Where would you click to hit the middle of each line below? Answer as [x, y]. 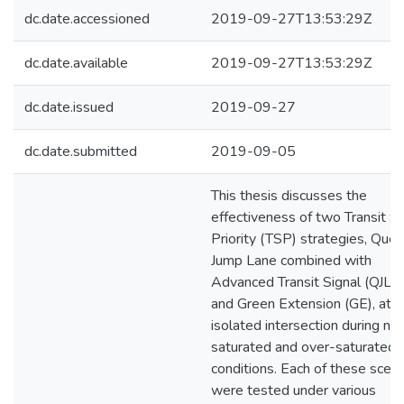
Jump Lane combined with [291, 261]
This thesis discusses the [289, 196]
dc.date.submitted [81, 151]
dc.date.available [76, 63]
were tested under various [294, 390]
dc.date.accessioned [87, 19]
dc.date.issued [69, 107]
